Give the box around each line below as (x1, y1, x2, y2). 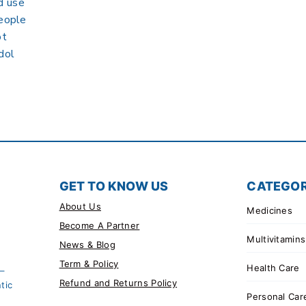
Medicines (247, 205, 293, 217)
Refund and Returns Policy (59, 277, 178, 288)
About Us (59, 200, 101, 212)
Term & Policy (59, 258, 119, 269)
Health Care (247, 262, 300, 274)
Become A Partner (59, 219, 140, 231)
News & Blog (59, 238, 115, 250)
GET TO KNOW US (59, 178, 169, 193)
